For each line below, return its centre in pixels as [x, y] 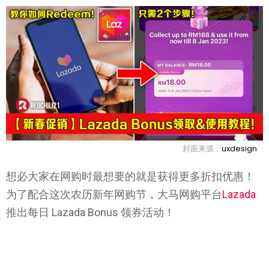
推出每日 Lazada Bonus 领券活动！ [90, 212]
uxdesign [239, 149]
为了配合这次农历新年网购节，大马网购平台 [114, 194]
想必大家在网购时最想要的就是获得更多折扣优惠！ [130, 176]
